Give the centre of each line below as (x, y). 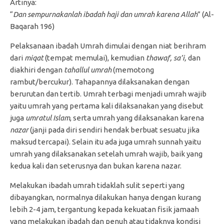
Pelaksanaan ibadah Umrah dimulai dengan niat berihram (108, 46)
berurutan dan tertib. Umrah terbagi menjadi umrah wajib (108, 94)
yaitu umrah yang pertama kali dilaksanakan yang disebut (107, 106)
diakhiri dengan (37, 70)
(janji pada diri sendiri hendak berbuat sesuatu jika (114, 130)
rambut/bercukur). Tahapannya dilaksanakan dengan (100, 82)
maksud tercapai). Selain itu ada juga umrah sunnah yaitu (105, 142)
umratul (39, 118)
